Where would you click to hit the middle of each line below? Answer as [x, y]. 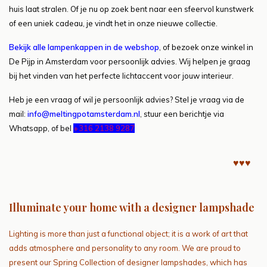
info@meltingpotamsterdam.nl [84, 114]
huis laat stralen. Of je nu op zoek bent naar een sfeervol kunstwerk [131, 9]
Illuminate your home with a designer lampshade [132, 207]
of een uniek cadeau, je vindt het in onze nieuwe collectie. [114, 23]
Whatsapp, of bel [41, 128]
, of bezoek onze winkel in [206, 47]
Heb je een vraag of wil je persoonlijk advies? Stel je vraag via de [127, 99]
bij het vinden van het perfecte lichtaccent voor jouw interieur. [121, 75]
